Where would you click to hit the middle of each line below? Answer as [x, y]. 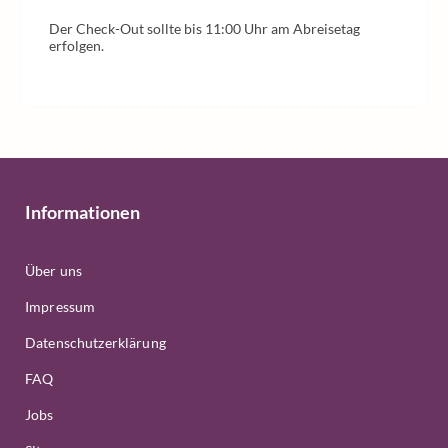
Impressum [60, 306]
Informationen [82, 212]
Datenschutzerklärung [95, 342]
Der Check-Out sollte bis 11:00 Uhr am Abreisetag [204, 28]
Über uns [54, 270]
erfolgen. [76, 45]
